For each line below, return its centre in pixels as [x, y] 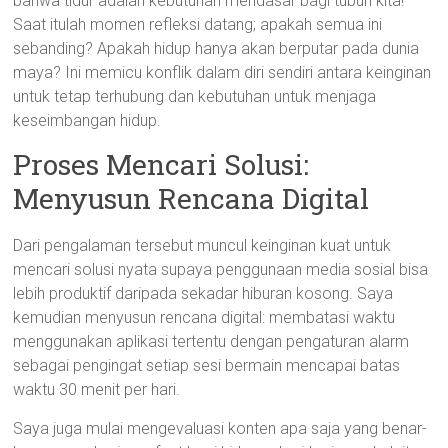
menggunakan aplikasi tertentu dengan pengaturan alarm [211, 341]
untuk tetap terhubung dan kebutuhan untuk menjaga [195, 96]
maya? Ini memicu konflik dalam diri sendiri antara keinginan [222, 72]
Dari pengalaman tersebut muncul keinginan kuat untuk [202, 245]
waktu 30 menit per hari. [97, 389]
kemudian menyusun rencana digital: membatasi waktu [204, 317]
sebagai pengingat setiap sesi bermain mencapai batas [207, 365]
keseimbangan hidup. [87, 120]
